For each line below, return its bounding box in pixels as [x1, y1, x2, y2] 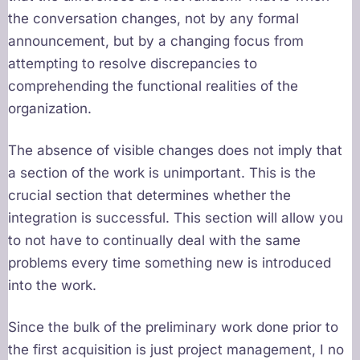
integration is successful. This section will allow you [8, 210, 343, 227]
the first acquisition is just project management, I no [8, 342, 344, 358]
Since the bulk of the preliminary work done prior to [8, 319, 338, 336]
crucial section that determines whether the [8, 187, 291, 204]
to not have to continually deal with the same [8, 232, 301, 249]
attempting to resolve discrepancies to [8, 55, 257, 72]
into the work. [8, 277, 96, 294]
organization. [8, 100, 92, 117]
